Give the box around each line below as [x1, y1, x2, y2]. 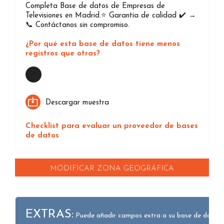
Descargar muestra [45, 98, 109, 106]
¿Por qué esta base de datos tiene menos [25, 40, 180, 48]
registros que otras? [25, 50, 100, 58]
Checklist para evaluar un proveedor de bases [25, 122, 198, 130]
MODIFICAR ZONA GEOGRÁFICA [50, 165, 174, 173]
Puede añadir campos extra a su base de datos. [73, 212, 222, 220]
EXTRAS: [25, 208, 73, 221]
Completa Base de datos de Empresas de [25, 2, 165, 10]
